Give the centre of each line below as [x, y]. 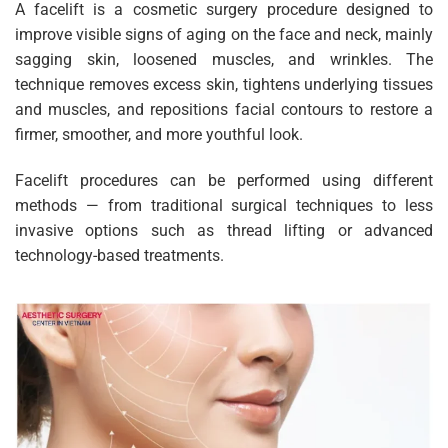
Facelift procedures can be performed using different [224, 180]
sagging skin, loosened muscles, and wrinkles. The [224, 59]
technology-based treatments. [119, 255]
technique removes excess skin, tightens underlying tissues [224, 84]
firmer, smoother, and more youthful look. [159, 134]
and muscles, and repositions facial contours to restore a [224, 109]
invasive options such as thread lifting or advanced [224, 230]
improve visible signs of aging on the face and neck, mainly [224, 34]
